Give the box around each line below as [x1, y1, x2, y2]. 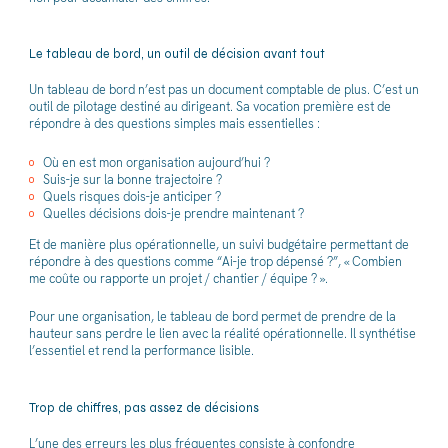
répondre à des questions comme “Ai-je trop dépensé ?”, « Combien [28, 252, 402, 270]
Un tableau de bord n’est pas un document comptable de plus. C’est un [28, 81, 419, 99]
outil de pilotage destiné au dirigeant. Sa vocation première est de [28, 98, 391, 116]
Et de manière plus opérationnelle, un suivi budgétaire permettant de [28, 235, 409, 253]
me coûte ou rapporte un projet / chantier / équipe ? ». [28, 269, 328, 287]
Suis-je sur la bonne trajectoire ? [43, 170, 222, 188]
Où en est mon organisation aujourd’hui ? [43, 153, 270, 171]
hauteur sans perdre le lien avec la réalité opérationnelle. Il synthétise [28, 325, 416, 343]
